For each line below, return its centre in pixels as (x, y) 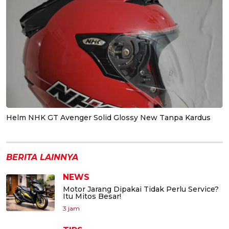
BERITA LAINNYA (42, 157)
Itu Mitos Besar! (92, 197)
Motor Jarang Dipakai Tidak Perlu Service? (141, 189)
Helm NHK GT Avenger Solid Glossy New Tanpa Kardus (108, 118)
